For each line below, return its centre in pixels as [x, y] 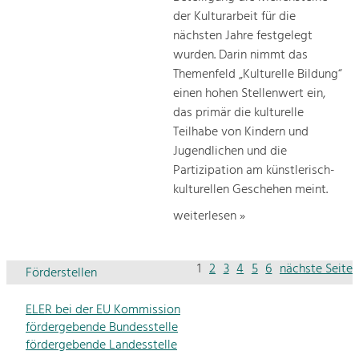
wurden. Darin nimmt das [240, 56]
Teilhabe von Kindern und [241, 133]
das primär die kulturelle [238, 113]
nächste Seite [316, 269]
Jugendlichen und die [230, 152]
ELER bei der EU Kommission [103, 310]
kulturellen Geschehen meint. [250, 190]
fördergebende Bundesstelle [102, 327]
